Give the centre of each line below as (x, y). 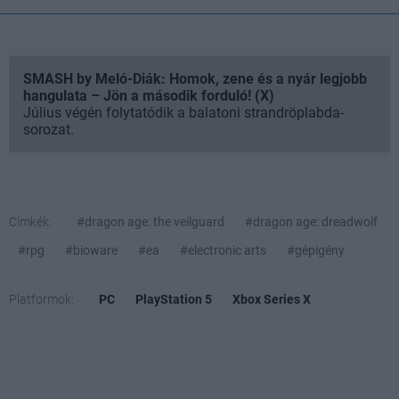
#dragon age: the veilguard (151, 222)
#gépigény (316, 251)
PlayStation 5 (174, 300)
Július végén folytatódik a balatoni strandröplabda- (183, 113)
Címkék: (30, 222)
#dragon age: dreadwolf (311, 222)
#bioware (91, 251)
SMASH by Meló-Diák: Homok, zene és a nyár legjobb (195, 79)
